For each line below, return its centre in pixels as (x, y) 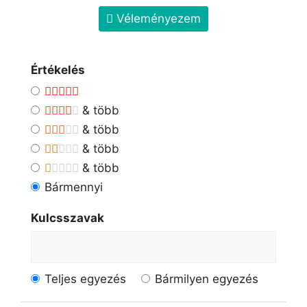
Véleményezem (157, 19)
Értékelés (58, 70)
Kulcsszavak (67, 218)
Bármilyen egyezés (206, 279)
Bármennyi (73, 187)
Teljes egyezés (85, 279)
